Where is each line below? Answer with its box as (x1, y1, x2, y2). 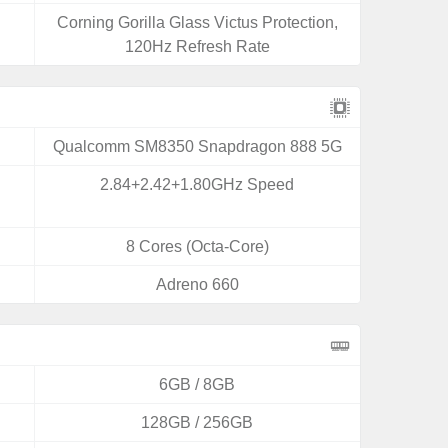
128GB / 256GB (141, 414, 254, 431)
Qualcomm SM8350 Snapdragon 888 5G (52, 138, 342, 155)
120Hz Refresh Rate (124, 38, 270, 55)
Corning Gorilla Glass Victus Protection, (56, 14, 338, 31)
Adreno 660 (155, 276, 239, 293)
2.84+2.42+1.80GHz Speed (100, 176, 295, 193)
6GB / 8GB (159, 376, 236, 393)
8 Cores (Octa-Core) (125, 238, 269, 255)
